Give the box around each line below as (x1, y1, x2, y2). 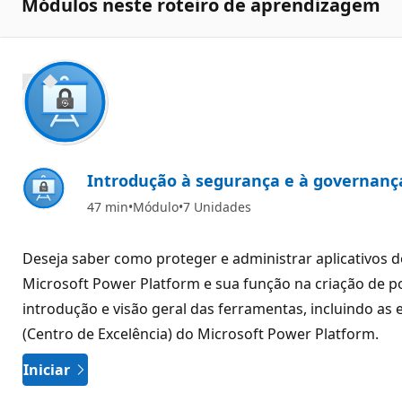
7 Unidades (183, 197, 251, 215)
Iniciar (23, 359, 70, 380)
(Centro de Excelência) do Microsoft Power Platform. (22, 323, 379, 344)
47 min (87, 197, 128, 215)
